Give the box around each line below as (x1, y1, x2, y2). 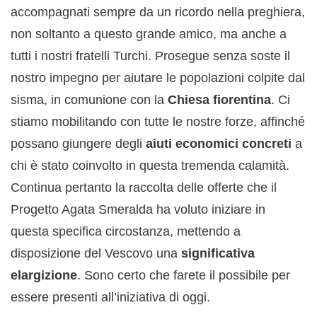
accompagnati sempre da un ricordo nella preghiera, (11, 5, 305, 19)
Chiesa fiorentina (168, 93, 271, 107)
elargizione (11, 268, 77, 282)
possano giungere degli (11, 137, 146, 151)
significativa (181, 246, 255, 260)
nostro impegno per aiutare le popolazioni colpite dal (11, 71, 305, 85)
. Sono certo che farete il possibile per (77, 268, 290, 282)
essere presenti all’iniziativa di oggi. (11, 290, 210, 304)
